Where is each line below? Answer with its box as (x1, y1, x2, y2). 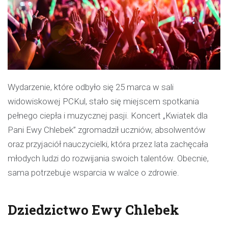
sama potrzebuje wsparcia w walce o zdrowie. (8, 167, 179, 178)
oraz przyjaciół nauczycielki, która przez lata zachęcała (8, 139, 208, 150)
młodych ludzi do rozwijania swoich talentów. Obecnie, (8, 153, 209, 164)
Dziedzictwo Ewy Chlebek (8, 201, 179, 219)
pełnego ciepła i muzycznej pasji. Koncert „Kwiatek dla (8, 110, 208, 121)
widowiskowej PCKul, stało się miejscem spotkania (8, 96, 199, 107)
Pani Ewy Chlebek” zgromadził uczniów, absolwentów (8, 125, 206, 135)
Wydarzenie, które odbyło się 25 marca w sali (8, 82, 174, 93)
